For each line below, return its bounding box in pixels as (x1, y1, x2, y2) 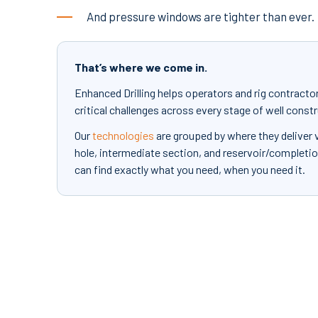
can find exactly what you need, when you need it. (75, 163, 305, 177)
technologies (92, 128, 154, 143)
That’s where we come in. (75, 60, 207, 75)
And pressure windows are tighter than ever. (87, 9, 314, 24)
